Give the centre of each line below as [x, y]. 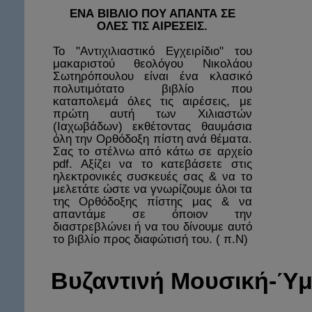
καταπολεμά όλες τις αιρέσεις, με [152, 101]
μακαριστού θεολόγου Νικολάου [152, 64]
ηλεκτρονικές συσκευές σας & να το [152, 177]
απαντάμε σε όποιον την [152, 214]
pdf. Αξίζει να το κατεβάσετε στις [152, 164]
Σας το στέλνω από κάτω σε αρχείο [152, 151]
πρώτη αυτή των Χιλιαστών [152, 114]
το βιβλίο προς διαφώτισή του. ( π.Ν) [150, 239]
